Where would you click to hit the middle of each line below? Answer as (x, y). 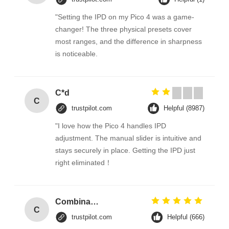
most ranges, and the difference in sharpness (128, 42)
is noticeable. (76, 54)
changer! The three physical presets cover (123, 29)
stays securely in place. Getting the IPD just (125, 151)
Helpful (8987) (184, 108)
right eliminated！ (83, 163)
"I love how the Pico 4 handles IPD (110, 126)
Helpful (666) (186, 217)
